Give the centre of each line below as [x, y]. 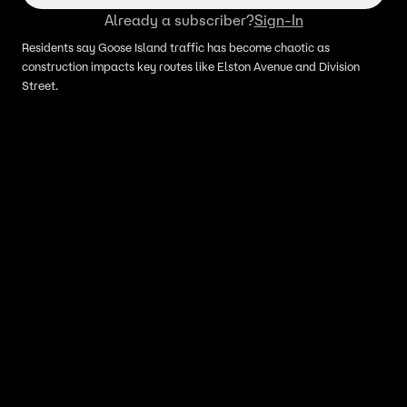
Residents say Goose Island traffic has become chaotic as [176, 48]
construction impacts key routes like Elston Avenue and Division [191, 67]
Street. [40, 86]
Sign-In [278, 20]
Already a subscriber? [179, 20]
